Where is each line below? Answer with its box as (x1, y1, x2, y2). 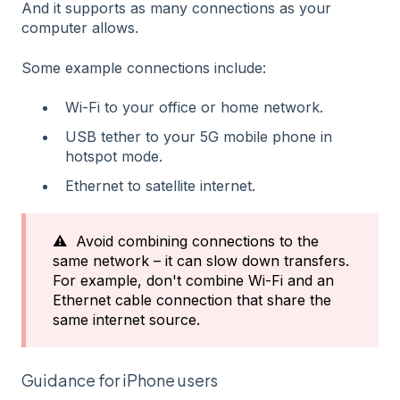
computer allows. (21, 19, 138, 37)
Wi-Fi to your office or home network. (65, 97, 323, 116)
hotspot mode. (65, 147, 162, 166)
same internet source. (53, 311, 200, 329)
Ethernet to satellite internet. (65, 177, 255, 196)
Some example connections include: (21, 58, 266, 77)
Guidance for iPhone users (21, 369, 218, 390)
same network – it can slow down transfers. (53, 252, 349, 271)
